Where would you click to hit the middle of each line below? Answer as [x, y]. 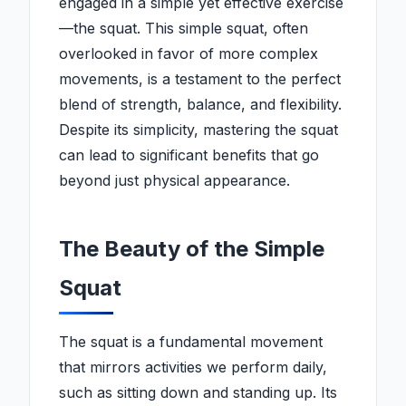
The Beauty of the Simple [192, 249]
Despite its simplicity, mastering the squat [198, 130]
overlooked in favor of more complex [188, 54]
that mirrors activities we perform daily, [193, 367]
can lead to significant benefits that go [189, 155]
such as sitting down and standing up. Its [198, 393]
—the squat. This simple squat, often [184, 29]
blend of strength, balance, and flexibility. [200, 105]
